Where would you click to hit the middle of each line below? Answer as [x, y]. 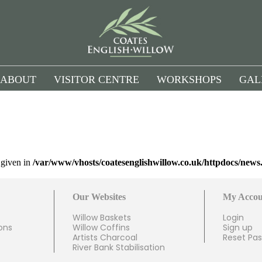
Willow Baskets [101, 218]
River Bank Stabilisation [118, 248]
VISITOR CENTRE [96, 80]
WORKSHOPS [189, 80]
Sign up [238, 228]
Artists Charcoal [105, 238]
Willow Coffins [101, 228]
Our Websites [99, 197]
